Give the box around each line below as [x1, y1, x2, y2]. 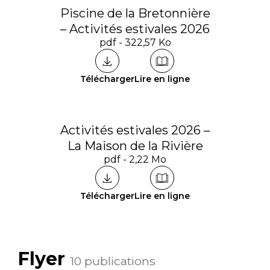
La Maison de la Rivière [67, 139, 203, 153]
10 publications [70, 254, 155, 268]
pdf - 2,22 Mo [104, 154, 166, 165]
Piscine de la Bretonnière [60, 6, 210, 20]
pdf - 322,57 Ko [99, 37, 171, 48]
